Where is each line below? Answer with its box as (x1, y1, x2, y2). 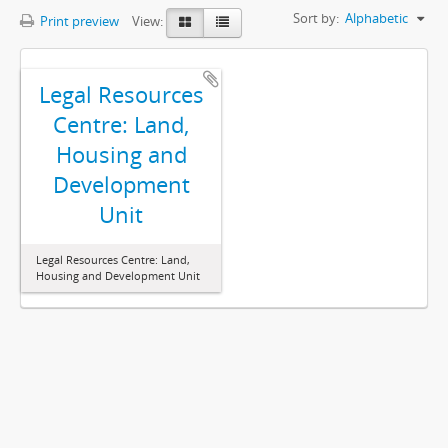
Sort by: (293, 9, 339, 27)
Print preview (37, 12, 119, 31)
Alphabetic (345, 9, 408, 27)
